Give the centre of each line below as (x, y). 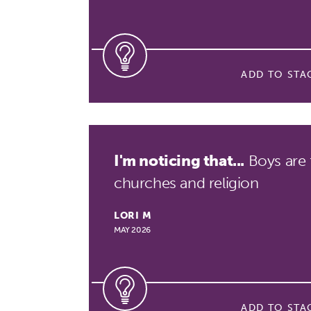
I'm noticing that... (179, 161)
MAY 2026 (132, 230)
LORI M (133, 216)
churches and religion (186, 183)
